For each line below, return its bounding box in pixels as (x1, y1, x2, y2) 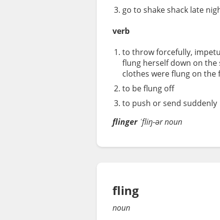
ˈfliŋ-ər (137, 116, 165, 128)
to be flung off (122, 83, 174, 94)
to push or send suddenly (122, 98, 217, 109)
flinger (112, 116, 137, 128)
